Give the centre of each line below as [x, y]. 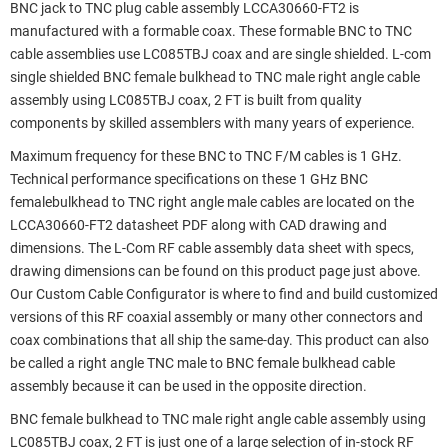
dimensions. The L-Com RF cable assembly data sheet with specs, [212, 248]
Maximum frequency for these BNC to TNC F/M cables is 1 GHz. [206, 156]
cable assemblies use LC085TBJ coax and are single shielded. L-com [220, 54]
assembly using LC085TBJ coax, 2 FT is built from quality [186, 100]
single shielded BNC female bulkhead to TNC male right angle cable [215, 77]
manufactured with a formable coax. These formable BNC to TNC [211, 31]
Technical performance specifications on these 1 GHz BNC [189, 179]
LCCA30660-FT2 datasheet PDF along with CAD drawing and [198, 225]
